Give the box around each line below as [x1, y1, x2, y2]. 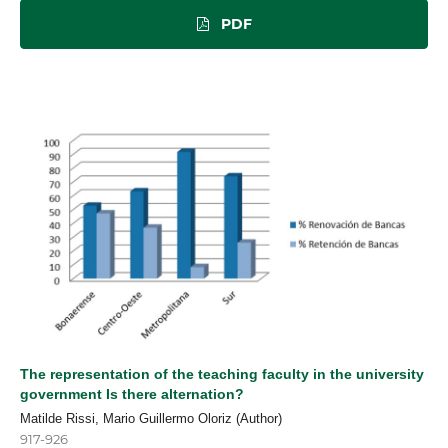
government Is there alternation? [20, 386, 244, 403]
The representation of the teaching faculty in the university [20, 366, 424, 383]
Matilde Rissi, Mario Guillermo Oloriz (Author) [20, 411, 282, 427]
